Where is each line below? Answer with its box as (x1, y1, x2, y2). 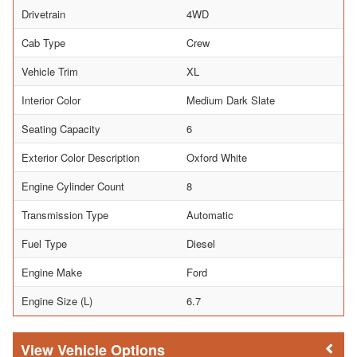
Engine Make (22, 264, 82, 280)
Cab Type (22, 34, 65, 50)
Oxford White (186, 149, 247, 165)
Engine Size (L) (22, 292, 92, 308)
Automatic (186, 206, 233, 222)
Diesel (186, 235, 215, 251)
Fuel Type (22, 235, 67, 251)
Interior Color (22, 92, 80, 108)
